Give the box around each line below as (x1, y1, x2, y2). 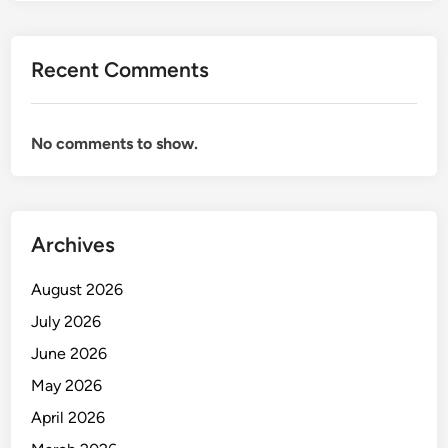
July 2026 (31, 311, 102, 331)
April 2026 (31, 407, 106, 427)
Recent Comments (31, 56, 210, 82)
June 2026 (31, 343, 108, 363)
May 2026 (31, 375, 103, 395)
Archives (31, 231, 116, 257)
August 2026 (31, 279, 124, 299)
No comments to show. (31, 133, 199, 153)
